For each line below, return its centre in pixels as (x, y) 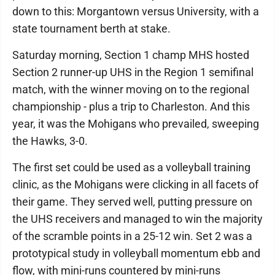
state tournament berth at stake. (91, 29)
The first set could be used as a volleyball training (131, 167)
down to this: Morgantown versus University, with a (136, 11)
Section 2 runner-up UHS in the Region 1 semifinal (133, 72)
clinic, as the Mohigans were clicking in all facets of (135, 184)
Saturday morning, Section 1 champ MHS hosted (131, 55)
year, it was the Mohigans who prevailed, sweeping (136, 124)
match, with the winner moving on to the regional (131, 89)
